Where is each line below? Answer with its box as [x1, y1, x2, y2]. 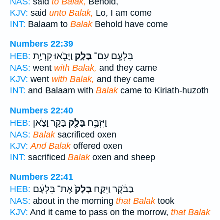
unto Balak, [49, 7, 93, 18]
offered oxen [71, 140, 122, 151]
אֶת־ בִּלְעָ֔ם [33, 184, 73, 195]
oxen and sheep [90, 152, 155, 162]
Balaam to [26, 19, 70, 29]
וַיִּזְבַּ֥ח [85, 117, 107, 128]
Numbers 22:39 [10, 39, 73, 49]
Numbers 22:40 [10, 105, 73, 115]
